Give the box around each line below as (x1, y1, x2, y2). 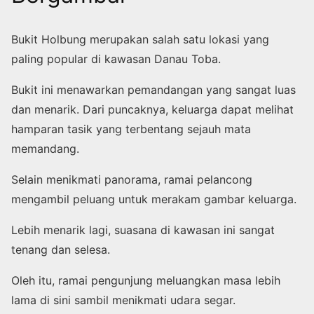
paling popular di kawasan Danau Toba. (11, 51, 221, 66)
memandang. (11, 141, 79, 156)
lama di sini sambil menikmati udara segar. (11, 292, 235, 307)
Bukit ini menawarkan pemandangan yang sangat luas (11, 82, 296, 97)
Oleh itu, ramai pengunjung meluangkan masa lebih (11, 273, 280, 287)
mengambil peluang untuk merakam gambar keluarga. (11, 191, 296, 206)
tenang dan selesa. (11, 242, 110, 257)
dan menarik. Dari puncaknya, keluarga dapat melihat (11, 102, 294, 116)
